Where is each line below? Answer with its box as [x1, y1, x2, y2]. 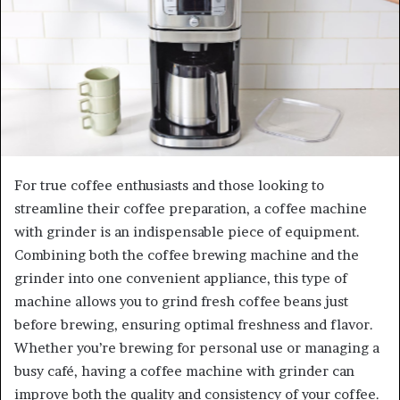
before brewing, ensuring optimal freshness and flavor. [14, 315, 373, 333]
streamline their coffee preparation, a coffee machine [14, 199, 367, 217]
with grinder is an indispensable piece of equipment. [14, 222, 360, 240]
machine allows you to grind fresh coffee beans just [14, 292, 348, 310]
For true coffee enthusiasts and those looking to [14, 176, 324, 194]
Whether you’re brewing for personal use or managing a [14, 338, 379, 356]
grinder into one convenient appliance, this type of [14, 269, 347, 287]
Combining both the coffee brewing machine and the [14, 246, 359, 263]
